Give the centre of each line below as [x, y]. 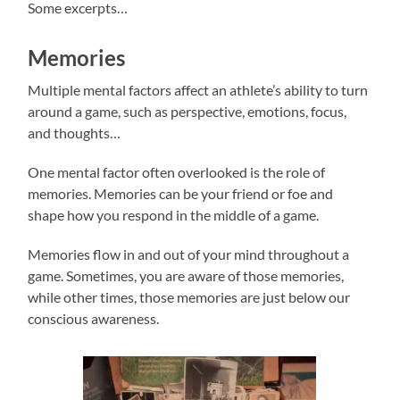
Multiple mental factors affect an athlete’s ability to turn [198, 89]
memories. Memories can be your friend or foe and [181, 193]
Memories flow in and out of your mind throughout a [189, 254]
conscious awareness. [94, 318]
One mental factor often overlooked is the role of [177, 171]
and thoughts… [75, 132]
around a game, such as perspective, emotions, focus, [187, 111]
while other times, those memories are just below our [189, 296]
